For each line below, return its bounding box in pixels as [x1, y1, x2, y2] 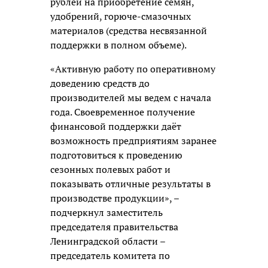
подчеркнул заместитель [50, 205, 163, 219]
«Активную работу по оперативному [50, 62, 215, 75]
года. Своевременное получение [50, 105, 195, 118]
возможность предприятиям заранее [50, 133, 217, 147]
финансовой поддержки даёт [50, 119, 181, 133]
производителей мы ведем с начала [50, 90, 211, 104]
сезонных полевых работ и [50, 162, 170, 176]
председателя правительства [50, 220, 178, 233]
